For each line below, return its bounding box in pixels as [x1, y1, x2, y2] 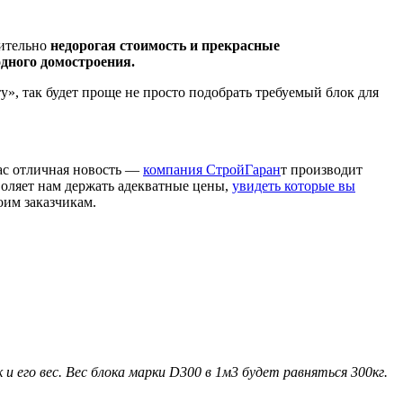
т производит [281, 161, 363, 177]
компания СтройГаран [143, 161, 281, 177]
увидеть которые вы [232, 177, 355, 193]
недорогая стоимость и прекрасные [50, 37, 280, 53]
